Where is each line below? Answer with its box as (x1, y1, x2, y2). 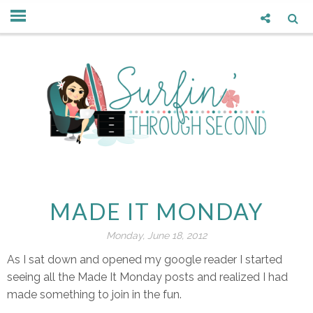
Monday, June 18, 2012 (106, 230, 207, 241)
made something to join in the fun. (7, 288, 182, 301)
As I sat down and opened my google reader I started (7, 253, 282, 266)
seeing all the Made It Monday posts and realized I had (7, 270, 288, 284)
